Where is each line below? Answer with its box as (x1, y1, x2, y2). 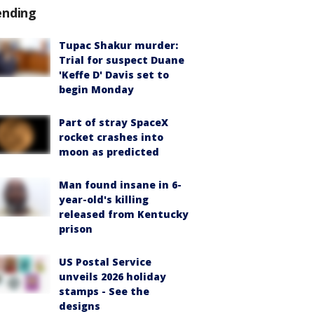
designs (59, 299, 100, 313)
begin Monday (59, 83, 134, 96)
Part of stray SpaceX (59, 116, 168, 129)
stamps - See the (59, 285, 149, 298)
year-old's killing (59, 193, 149, 206)
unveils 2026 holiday (59, 270, 166, 283)
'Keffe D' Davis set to (59, 68, 169, 81)
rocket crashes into (59, 130, 163, 144)
